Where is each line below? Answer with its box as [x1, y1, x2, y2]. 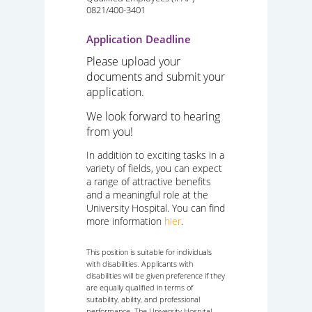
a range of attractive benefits [86, 174, 211, 188]
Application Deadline [86, 32, 191, 47]
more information [86, 214, 164, 228]
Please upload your [86, 54, 180, 70]
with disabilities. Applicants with [86, 258, 193, 270]
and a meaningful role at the [86, 187, 208, 201]
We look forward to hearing [86, 108, 220, 124]
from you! [86, 123, 133, 139]
